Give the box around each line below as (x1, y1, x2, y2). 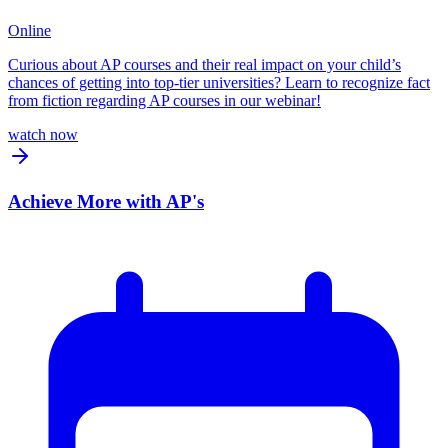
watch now (8, 126, 78, 144)
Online (8, 22, 51, 40)
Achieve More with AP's (8, 190, 204, 212)
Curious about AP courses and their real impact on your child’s (8, 56, 401, 74)
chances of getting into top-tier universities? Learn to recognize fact (8, 74, 430, 92)
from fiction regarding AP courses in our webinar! (8, 92, 321, 110)
